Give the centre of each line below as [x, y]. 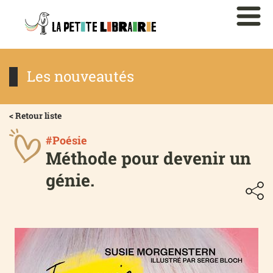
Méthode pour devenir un [148, 158]
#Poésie [66, 140]
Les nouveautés [80, 76]
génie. [70, 180]
